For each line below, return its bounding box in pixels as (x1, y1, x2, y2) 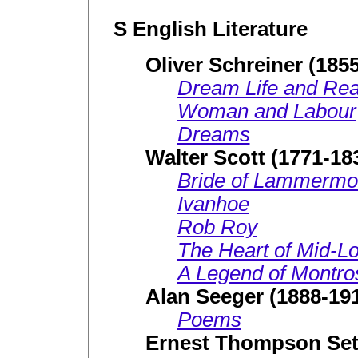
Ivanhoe (177, 193, 249, 215)
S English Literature (113, 18, 308, 40)
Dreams (177, 123, 250, 145)
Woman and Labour (177, 100, 356, 122)
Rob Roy (177, 216, 257, 238)
